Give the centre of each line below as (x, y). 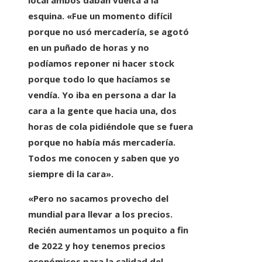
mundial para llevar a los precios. (100, 214)
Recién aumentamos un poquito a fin (108, 230)
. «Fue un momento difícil (117, 16)
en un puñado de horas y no (89, 48)
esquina (45, 16)
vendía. (45, 95)
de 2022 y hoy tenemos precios (97, 246)
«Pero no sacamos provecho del (98, 199)
